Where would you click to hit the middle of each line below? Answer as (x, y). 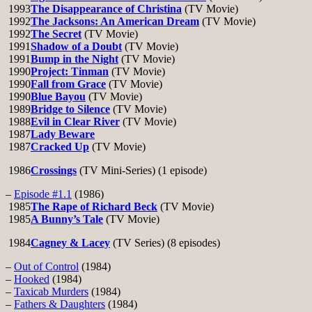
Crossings (54, 171)
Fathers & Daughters (60, 304)
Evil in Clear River (75, 122)
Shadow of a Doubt (76, 47)
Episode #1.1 (43, 194)
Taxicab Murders (51, 292)
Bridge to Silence (70, 109)
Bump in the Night (75, 59)
